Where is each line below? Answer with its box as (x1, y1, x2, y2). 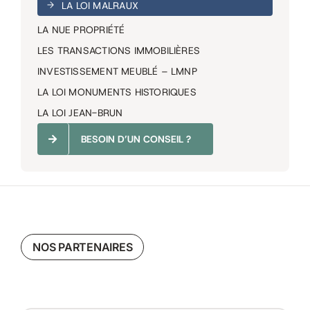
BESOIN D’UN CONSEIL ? (80, 132, 191, 145)
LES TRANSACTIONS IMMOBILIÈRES (37, 44, 201, 57)
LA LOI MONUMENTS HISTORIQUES (37, 85, 197, 98)
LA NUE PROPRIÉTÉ (37, 23, 125, 36)
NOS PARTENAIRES (32, 239, 133, 254)
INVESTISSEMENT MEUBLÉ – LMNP (37, 64, 197, 77)
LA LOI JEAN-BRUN (37, 106, 123, 119)
